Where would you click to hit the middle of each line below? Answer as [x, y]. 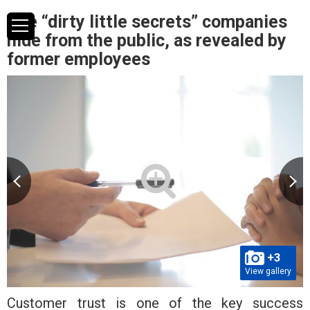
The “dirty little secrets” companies [147, 22]
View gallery [268, 271]
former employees [79, 59]
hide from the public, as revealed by [147, 40]
